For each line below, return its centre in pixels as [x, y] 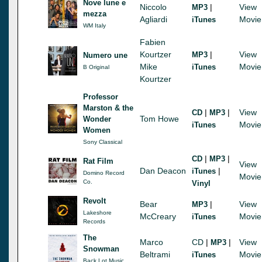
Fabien [153, 42]
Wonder [97, 119]
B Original [96, 67]
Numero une [105, 55]
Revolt [94, 201]
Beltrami [155, 254]
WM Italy [94, 25]
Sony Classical [103, 142]
